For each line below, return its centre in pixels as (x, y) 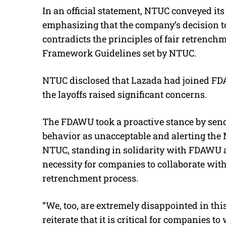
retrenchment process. (90, 178)
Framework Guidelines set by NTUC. (119, 53)
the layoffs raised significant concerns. (125, 94)
